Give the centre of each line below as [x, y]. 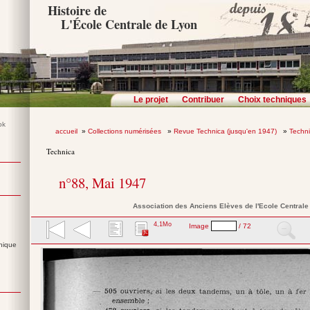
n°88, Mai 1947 [103, 183]
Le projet [151, 100]
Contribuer [203, 100]
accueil [66, 131]
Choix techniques [272, 100]
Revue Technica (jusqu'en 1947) [226, 131]
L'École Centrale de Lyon [129, 24]
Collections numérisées [125, 131]
